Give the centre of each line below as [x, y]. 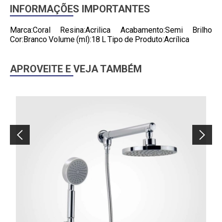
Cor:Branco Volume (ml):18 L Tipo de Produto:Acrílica [100, 39]
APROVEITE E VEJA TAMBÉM [76, 69]
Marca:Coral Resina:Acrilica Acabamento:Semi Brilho [111, 30]
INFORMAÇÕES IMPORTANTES [80, 9]
